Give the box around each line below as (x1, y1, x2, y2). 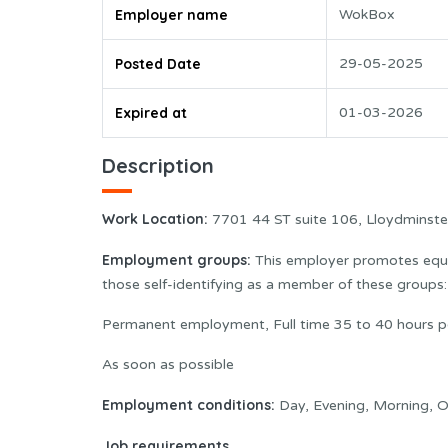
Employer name (115, 6, 228, 25)
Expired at (115, 104, 187, 123)
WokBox (339, 6, 395, 24)
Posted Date (115, 55, 201, 74)
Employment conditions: (102, 395, 275, 414)
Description (102, 153, 214, 179)
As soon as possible (102, 355, 234, 373)
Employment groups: (102, 250, 251, 269)
